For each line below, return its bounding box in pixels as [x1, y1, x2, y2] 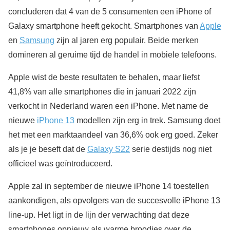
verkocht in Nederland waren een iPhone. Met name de [8, 101, 208, 110]
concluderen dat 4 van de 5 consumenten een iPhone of [8, 7, 211, 16]
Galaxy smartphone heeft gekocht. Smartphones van [8, 21, 200, 30]
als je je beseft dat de [8, 144, 87, 154]
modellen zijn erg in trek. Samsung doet [74, 116, 220, 125]
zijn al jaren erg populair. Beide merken [54, 35, 199, 45]
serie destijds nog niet [130, 144, 212, 154]
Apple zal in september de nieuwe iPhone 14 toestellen [8, 181, 209, 190]
